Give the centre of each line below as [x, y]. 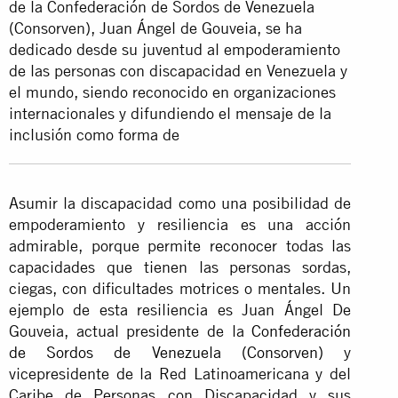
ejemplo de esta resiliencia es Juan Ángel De [180, 309]
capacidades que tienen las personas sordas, [180, 267]
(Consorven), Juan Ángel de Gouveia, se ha [155, 28]
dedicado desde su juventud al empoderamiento [175, 49]
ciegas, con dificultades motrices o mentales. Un [180, 288]
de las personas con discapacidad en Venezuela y [178, 70]
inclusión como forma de [96, 134]
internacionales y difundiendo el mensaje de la [170, 113]
